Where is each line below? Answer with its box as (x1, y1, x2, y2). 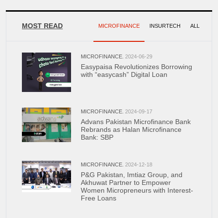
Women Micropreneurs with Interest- (80, 186, 193, 194)
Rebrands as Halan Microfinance (80, 125, 182, 133)
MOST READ (22, 22, 63, 30)
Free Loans (80, 194, 116, 202)
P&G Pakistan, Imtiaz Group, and (80, 170, 182, 179)
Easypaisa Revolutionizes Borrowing (80, 63, 192, 71)
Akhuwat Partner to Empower (80, 178, 171, 186)
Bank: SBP (80, 133, 113, 141)
